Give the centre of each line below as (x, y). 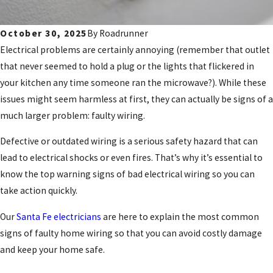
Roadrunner (123, 33)
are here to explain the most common (180, 216)
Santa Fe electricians (59, 216)
